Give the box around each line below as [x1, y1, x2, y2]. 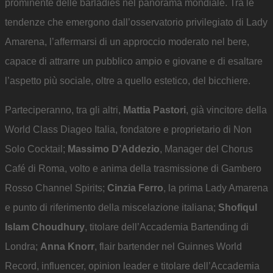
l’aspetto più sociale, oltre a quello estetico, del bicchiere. [5, 76, 250, 87]
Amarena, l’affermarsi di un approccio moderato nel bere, [5, 37, 249, 48]
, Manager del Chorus [160, 144, 253, 155]
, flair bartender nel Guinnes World [94, 241, 242, 252]
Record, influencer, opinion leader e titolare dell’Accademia [5, 261, 260, 272]
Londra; [5, 241, 40, 252]
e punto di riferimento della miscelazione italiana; [5, 202, 218, 213]
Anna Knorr [40, 241, 94, 252]
